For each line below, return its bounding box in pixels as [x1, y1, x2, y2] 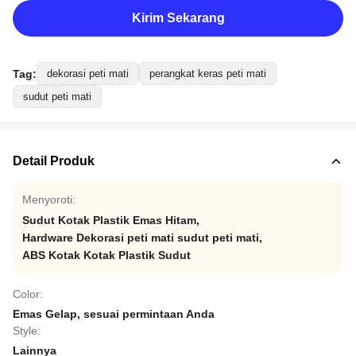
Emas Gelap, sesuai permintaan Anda [13, 308, 215, 320]
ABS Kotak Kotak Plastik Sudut [22, 249, 191, 261]
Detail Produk [13, 154, 95, 168]
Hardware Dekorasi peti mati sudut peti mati [22, 231, 259, 244]
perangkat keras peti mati [149, 68, 266, 79]
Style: [13, 324, 41, 337]
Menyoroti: [22, 193, 75, 206]
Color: [13, 288, 43, 300]
